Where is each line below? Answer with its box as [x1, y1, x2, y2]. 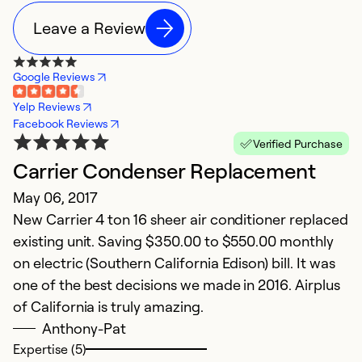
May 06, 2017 [13, 188, 98, 207]
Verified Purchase [252, 137, 343, 151]
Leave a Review [33, 18, 146, 39]
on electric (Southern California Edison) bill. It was [13, 254, 335, 272]
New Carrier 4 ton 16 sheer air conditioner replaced [13, 210, 348, 229]
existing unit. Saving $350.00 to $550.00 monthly [13, 232, 334, 250]
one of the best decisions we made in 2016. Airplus [13, 276, 340, 294]
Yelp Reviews [13, 99, 81, 114]
